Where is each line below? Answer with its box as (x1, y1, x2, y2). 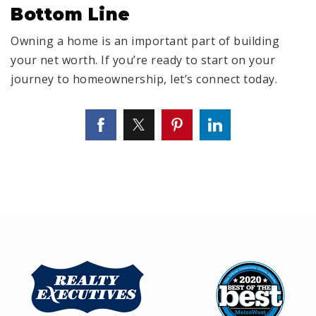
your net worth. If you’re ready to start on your (11, 52, 275, 68)
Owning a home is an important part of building (11, 33, 279, 49)
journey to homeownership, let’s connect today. (11, 71, 277, 87)
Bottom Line (11, 4, 130, 25)
